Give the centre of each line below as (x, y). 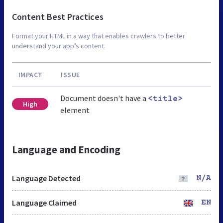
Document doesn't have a (104, 98)
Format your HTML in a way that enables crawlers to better (99, 36)
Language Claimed (44, 203)
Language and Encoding (66, 150)
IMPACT (30, 75)
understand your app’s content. (59, 46)
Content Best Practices (58, 17)
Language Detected (46, 178)
